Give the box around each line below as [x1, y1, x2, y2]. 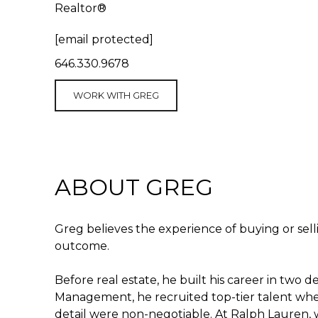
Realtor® [54, 1, 106, 15]
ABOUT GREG [54, 173, 213, 201]
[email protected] [54, 33, 153, 46]
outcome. [54, 238, 112, 253]
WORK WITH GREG [72, 89, 159, 101]
